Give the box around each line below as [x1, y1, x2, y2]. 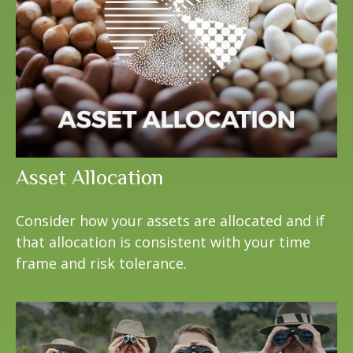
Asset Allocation [16, 165, 163, 189]
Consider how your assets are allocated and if [16, 210, 325, 230]
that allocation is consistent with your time [16, 232, 310, 251]
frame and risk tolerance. [16, 253, 187, 273]
